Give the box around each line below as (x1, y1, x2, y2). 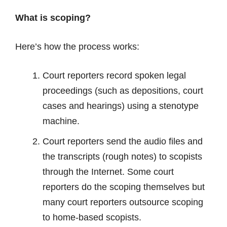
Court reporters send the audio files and (43, 136, 203, 146)
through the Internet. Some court (43, 167, 174, 177)
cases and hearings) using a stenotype (43, 101, 199, 111)
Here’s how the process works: (15, 42, 139, 52)
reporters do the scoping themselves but (43, 182, 205, 192)
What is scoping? (15, 13, 91, 23)
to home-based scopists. (43, 212, 141, 222)
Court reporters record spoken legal (43, 70, 186, 81)
